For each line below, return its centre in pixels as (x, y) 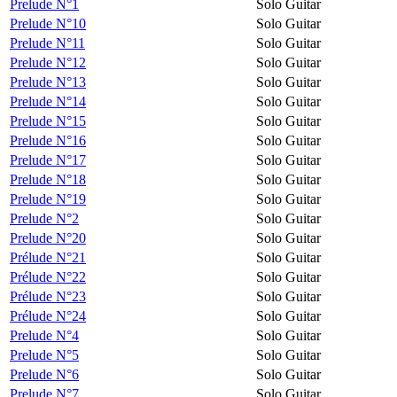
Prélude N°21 (48, 257)
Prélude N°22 (48, 276)
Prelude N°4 (44, 335)
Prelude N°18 (48, 179)
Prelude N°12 (48, 62)
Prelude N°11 (47, 43)
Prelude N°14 (48, 101)
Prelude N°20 (48, 237)
